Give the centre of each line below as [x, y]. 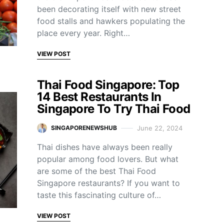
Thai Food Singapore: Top [108, 85]
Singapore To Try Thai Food [114, 109]
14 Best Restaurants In [99, 97]
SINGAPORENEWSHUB [84, 128]
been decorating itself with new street [109, 9]
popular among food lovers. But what [108, 159]
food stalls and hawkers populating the [111, 21]
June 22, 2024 [160, 128]
